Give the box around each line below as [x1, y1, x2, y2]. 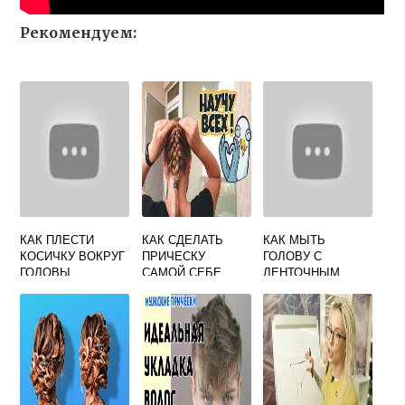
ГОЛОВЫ [20, 263, 71, 280]
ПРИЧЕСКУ [141, 247, 205, 264]
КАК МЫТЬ [263, 231, 326, 248]
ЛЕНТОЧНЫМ [263, 263, 341, 280]
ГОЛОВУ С [263, 247, 323, 264]
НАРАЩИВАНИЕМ [263, 279, 365, 297]
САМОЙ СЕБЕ [141, 263, 221, 280]
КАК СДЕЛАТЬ [141, 231, 223, 248]
